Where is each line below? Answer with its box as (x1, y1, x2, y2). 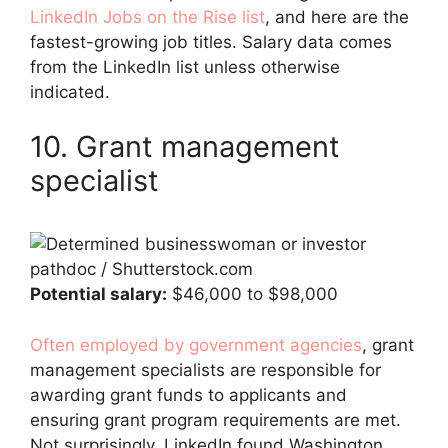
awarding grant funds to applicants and (30, 384, 347, 405)
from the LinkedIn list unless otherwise (30, 56, 340, 77)
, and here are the (265, 6, 409, 27)
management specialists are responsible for (30, 359, 381, 380)
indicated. (30, 81, 110, 102)
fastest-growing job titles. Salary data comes (30, 31, 392, 52)
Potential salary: (30, 284, 167, 304)
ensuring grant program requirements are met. (30, 409, 401, 430)
